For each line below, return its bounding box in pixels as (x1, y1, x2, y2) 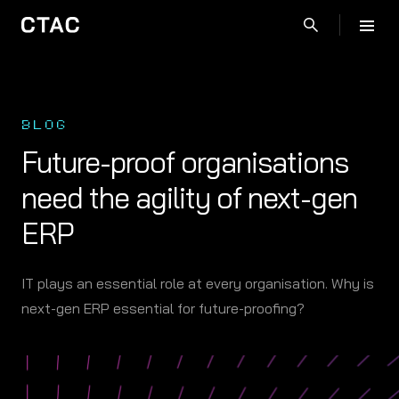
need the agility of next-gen (21, 180, 357, 216)
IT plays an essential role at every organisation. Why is (21, 274, 374, 292)
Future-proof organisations (21, 144, 348, 180)
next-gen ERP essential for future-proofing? (21, 299, 305, 317)
